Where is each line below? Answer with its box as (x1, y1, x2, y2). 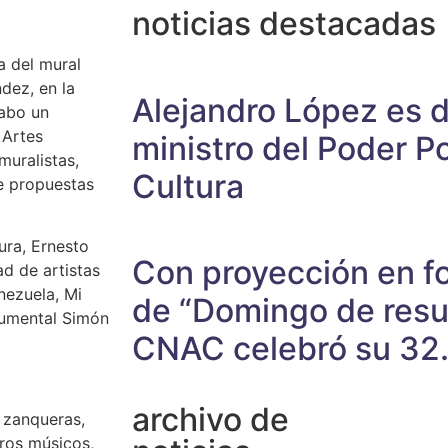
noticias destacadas (132, 4, 436, 43)
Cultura (132, 167, 244, 206)
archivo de (132, 400, 289, 439)
